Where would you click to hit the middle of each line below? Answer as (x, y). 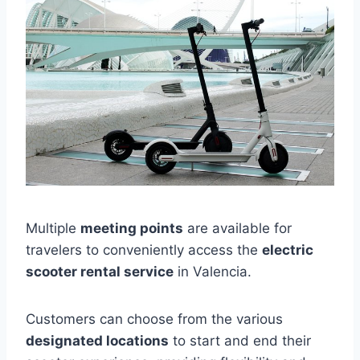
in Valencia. (213, 272)
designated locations (97, 341)
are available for (237, 228)
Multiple (53, 228)
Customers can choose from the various (154, 319)
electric (288, 250)
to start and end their (240, 341)
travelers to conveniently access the (144, 250)
